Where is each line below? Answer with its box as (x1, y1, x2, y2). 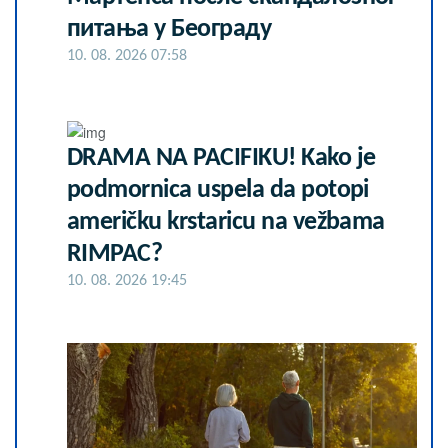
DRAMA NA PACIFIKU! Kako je (67, 144, 376, 172)
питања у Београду (67, 16, 272, 44)
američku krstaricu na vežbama (67, 208, 385, 236)
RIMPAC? (67, 240, 163, 268)
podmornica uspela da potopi (67, 176, 369, 204)
